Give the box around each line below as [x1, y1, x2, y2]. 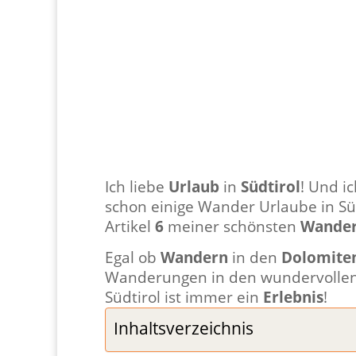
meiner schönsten [164, 215, 300, 236]
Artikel [105, 215, 155, 236]
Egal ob [105, 246, 161, 267]
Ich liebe [105, 176, 168, 196]
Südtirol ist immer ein [105, 286, 263, 307]
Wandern [161, 246, 228, 267]
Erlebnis [263, 286, 323, 307]
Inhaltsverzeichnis [114, 315, 253, 339]
